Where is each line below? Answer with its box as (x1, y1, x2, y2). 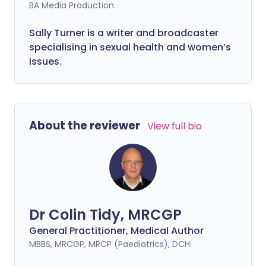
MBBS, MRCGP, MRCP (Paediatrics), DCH (29, 238, 190, 250)
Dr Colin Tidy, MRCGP (29, 205, 182, 224)
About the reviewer (29, 118, 140, 134)
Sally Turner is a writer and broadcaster (29, 26, 218, 40)
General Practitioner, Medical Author (29, 224, 204, 237)
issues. (29, 55, 62, 68)
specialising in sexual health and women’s (29, 40, 231, 54)
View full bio (147, 119, 202, 133)
